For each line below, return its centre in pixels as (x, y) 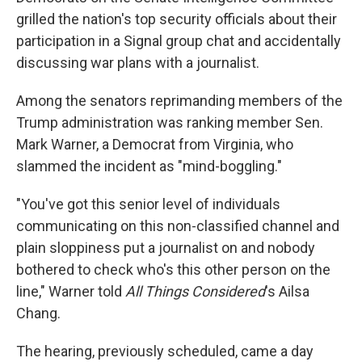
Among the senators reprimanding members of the (179, 101)
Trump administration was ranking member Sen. (170, 122)
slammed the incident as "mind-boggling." (149, 166)
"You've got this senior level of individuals (148, 204)
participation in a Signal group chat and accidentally (179, 41)
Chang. (38, 313)
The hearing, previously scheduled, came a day (165, 351)
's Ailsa (287, 291)
